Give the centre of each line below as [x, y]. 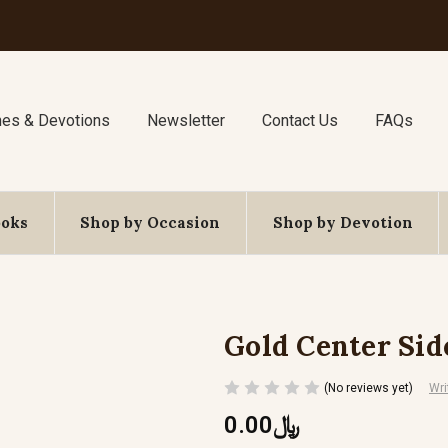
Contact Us [299, 120]
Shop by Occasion [150, 222]
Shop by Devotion [342, 222]
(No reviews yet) [368, 387]
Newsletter [186, 120]
